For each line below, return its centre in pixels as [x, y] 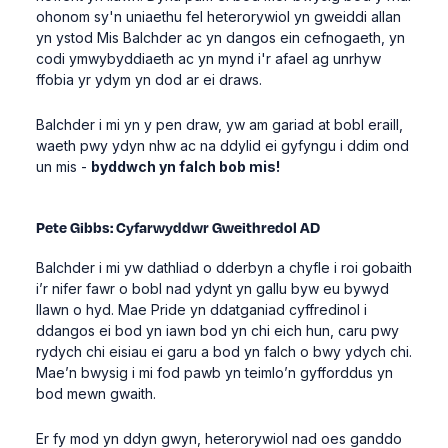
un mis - [63, 166]
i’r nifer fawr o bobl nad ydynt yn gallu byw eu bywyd [212, 288]
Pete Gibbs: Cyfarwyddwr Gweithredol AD [177, 227]
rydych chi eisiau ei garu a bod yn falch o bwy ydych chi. [223, 351]
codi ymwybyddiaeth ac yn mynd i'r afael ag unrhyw [208, 58]
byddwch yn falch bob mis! [185, 166]
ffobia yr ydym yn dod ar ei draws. [148, 79]
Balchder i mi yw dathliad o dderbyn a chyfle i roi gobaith [223, 267]
